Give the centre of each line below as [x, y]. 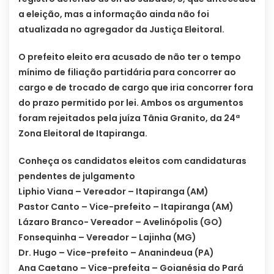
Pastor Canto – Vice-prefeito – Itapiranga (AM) [126, 206]
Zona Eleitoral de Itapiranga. [83, 133]
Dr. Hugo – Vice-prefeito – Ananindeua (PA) [116, 252]
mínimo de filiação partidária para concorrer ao [127, 72]
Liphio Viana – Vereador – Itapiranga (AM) [113, 191]
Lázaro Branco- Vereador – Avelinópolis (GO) [120, 222]
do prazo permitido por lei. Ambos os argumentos [131, 102]
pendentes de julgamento [77, 176]
